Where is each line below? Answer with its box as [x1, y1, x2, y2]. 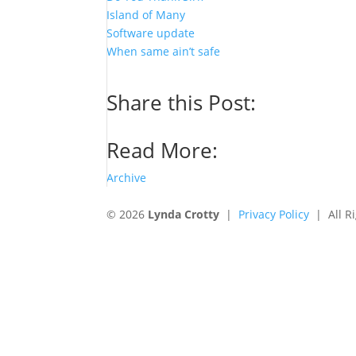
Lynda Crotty [148, 207, 220, 222]
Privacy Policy [238, 207, 310, 222]
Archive [106, 170, 147, 185]
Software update [106, 25, 195, 41]
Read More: [106, 136, 219, 164]
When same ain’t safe [106, 44, 221, 59]
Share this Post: [106, 88, 257, 117]
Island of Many [106, 7, 186, 22]
